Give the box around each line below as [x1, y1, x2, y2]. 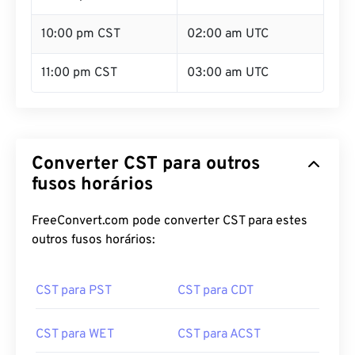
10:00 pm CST [41, 26, 120, 42]
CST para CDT [177, 283, 254, 299]
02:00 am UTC [187, 26, 269, 42]
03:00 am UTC [187, 65, 269, 81]
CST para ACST [177, 326, 261, 342]
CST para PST [36, 283, 112, 299]
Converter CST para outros [32, 153, 260, 176]
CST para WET [36, 326, 114, 342]
